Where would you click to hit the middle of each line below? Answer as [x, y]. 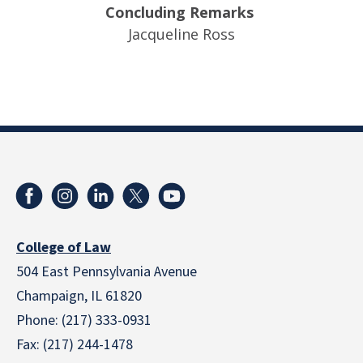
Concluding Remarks [181, 12]
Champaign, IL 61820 [79, 296]
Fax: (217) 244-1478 [75, 345]
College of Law [64, 248]
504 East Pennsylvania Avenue [107, 272]
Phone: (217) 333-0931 [84, 320]
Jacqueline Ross [181, 34]
